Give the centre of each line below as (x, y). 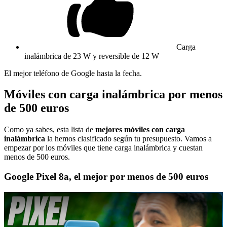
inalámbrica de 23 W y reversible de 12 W (92, 56)
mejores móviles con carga (140, 130)
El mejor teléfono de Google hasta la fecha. (73, 73)
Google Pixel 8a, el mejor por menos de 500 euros (106, 177)
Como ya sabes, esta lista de (50, 130)
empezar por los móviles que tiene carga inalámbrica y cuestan (103, 148)
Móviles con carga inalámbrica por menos (113, 94)
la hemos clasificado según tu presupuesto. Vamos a (128, 139)
